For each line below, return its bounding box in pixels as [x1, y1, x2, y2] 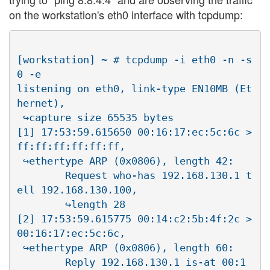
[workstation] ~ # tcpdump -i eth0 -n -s [17, 53, 252, 66]
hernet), [17, 96, 71, 109]
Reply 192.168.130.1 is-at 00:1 [17, 256, 65, 268]
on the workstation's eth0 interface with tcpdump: [9, 7, 243, 23]
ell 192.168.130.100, [17, 183, 143, 196]
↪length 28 [17, 198, 65, 210]
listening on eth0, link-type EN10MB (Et [17, 82, 252, 95]
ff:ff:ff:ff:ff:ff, [17, 140, 131, 152]
